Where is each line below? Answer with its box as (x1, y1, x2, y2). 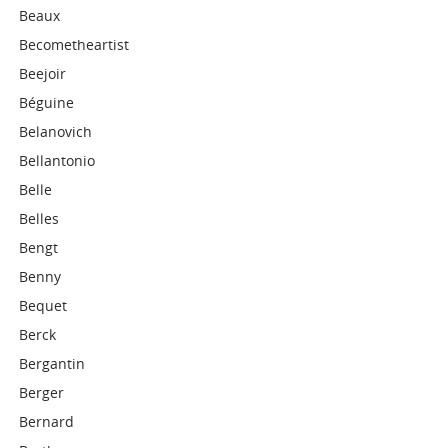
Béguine (19, 93, 75, 112)
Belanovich (19, 122, 93, 141)
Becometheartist (19, 35, 130, 54)
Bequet (19, 296, 68, 315)
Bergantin (19, 354, 86, 373)
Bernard (19, 412, 75, 431)
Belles (19, 209, 60, 228)
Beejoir (19, 64, 67, 83)
